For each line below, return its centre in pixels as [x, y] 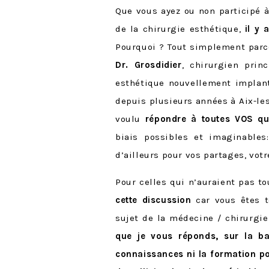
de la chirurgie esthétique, [180, 29]
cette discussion [153, 200]
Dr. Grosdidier [149, 65]
